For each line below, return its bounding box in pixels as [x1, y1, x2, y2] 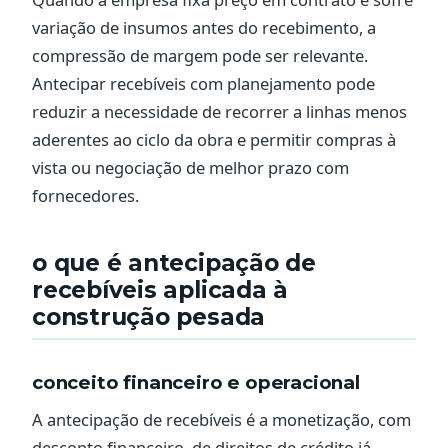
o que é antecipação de [32, 249, 316, 278]
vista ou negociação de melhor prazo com [32, 156, 349, 180]
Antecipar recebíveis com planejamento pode [32, 72, 375, 96]
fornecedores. [32, 184, 139, 208]
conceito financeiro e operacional [32, 370, 360, 394]
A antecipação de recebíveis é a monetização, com [32, 407, 411, 431]
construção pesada [32, 303, 266, 332]
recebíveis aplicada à [32, 276, 289, 305]
